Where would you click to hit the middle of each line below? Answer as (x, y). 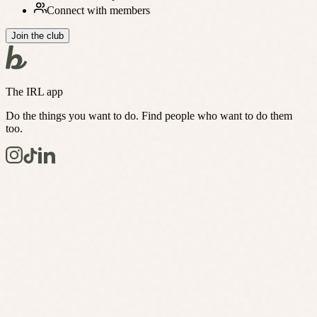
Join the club (38, 36)
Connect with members (98, 11)
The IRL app (34, 92)
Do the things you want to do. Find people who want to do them (149, 116)
